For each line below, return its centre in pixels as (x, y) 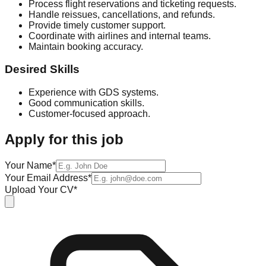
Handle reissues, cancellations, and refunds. (122, 14)
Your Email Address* (48, 178)
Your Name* (30, 165)
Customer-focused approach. (89, 114)
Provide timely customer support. (97, 25)
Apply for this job (64, 140)
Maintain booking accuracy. (86, 46)
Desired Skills (42, 69)
